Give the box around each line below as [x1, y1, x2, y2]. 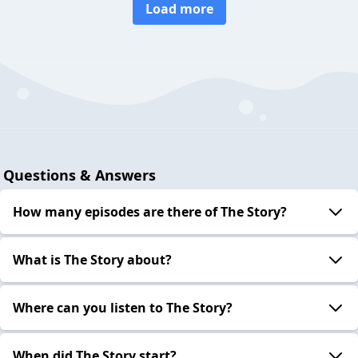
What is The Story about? [13, 250, 172, 268]
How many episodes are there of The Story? [13, 202, 287, 221]
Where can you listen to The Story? [13, 298, 233, 316]
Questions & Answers [3, 165, 156, 185]
